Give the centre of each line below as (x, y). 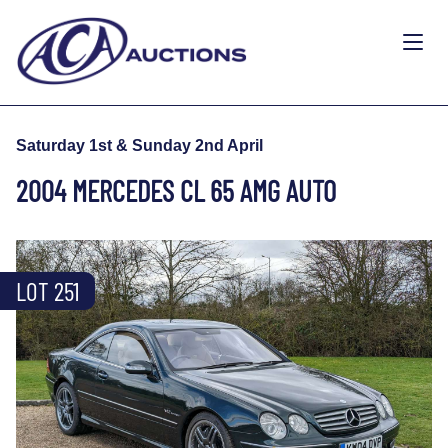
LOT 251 (47, 290)
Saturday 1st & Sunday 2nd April (139, 145)
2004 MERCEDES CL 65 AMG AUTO (176, 190)
